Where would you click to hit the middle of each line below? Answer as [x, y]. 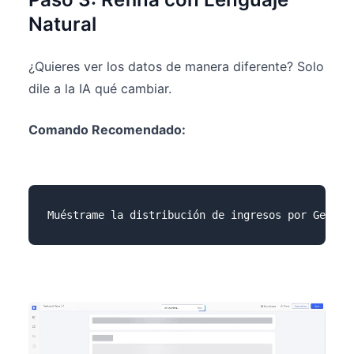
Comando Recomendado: [107, 129]
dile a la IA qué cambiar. [100, 88]
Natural [62, 24]
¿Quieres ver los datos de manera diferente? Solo [176, 66]
